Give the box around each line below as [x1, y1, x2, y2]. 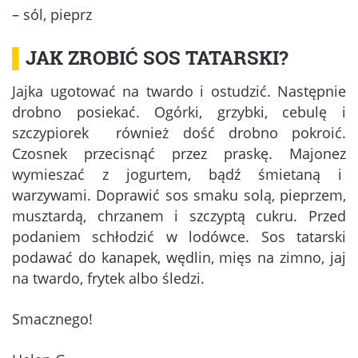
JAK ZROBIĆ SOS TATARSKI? [26, 44, 288, 70]
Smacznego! [12, 308, 93, 328]
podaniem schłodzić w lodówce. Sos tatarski [12, 226, 346, 246]
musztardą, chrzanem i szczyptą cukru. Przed [12, 205, 346, 225]
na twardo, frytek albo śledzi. [12, 268, 205, 288]
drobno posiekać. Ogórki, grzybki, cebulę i [12, 101, 346, 121]
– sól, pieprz [12, 4, 92, 24]
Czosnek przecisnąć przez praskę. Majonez [12, 143, 346, 163]
